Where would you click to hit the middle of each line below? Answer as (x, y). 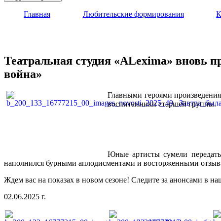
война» (23, 74)
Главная (37, 14)
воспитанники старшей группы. (162, 104)
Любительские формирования (133, 14)
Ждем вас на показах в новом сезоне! (68, 180)
